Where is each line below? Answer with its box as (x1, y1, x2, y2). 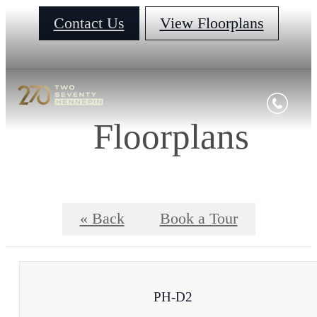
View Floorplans (159, 14, 264, 33)
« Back (79, 210, 125, 228)
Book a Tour (159, 210, 238, 228)
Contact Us (53, 14, 125, 33)
